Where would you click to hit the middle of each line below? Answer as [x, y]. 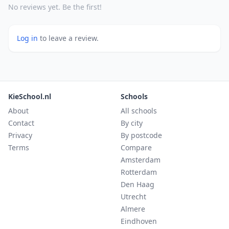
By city [132, 123]
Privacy [20, 135]
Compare [136, 147]
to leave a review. [69, 38]
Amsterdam [141, 160]
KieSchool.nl [30, 96]
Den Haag [138, 184]
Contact [21, 123]
